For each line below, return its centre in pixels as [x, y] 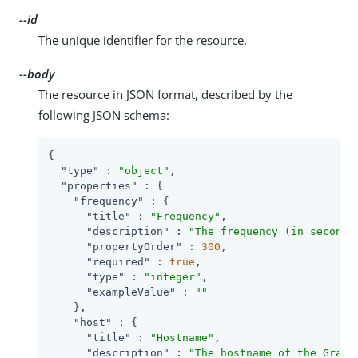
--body [37, 73]
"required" [118, 261]
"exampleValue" [131, 292]
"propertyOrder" [134, 246]
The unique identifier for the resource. [143, 40]
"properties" [99, 185]
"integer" [173, 276]
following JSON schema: [104, 115]
